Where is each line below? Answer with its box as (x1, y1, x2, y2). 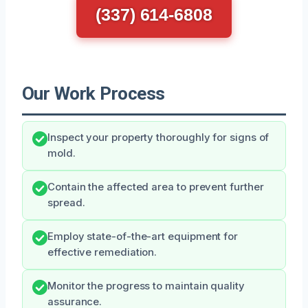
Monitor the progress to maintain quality (47, 279, 245, 292)
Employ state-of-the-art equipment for (47, 230, 239, 243)
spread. (47, 196, 85, 209)
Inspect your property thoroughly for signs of (47, 131, 269, 144)
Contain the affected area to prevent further (47, 180, 264, 193)
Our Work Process (22, 82, 165, 104)
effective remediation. (47, 245, 157, 258)
